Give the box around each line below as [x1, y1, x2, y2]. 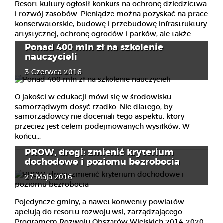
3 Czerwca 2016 [25, 68, 82, 76]
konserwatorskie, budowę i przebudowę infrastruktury [15, 20, 207, 28]
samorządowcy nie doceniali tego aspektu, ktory [15, 113, 184, 120]
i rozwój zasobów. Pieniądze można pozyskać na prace [15, 10, 208, 18]
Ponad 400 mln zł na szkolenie [25, 43, 163, 52]
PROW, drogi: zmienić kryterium [25, 148, 174, 157]
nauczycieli [25, 52, 77, 62]
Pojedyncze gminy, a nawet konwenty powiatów [15, 198, 184, 206]
